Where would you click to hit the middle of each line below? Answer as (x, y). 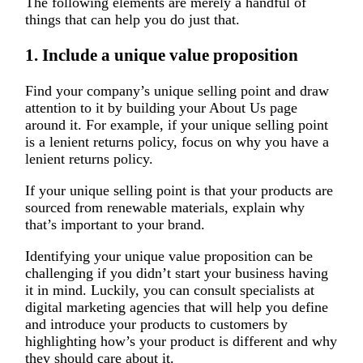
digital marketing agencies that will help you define (176, 307)
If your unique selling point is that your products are (179, 190)
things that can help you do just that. (132, 19)
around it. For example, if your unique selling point (176, 124)
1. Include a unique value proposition (161, 55)
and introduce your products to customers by (156, 324)
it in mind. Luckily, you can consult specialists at (169, 290)
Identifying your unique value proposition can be (169, 256)
